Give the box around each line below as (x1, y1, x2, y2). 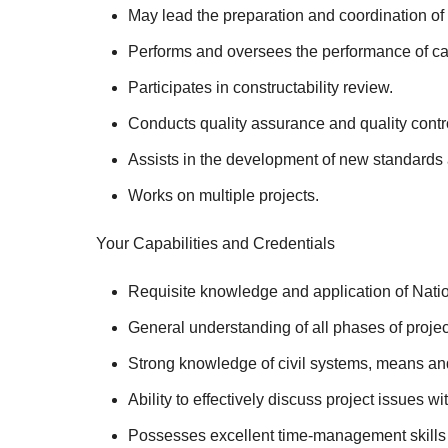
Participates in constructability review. (128, 79, 393, 96)
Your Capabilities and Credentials (96, 235, 335, 252)
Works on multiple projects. (128, 187, 319, 204)
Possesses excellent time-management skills (128, 427, 446, 444)
